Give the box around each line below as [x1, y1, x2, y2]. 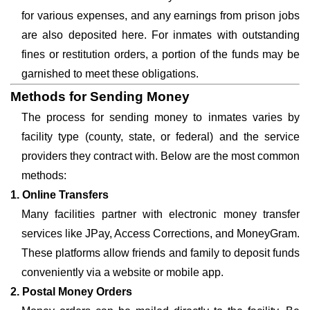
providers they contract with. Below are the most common [21, 150, 300, 162]
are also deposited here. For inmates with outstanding [21, 29, 300, 41]
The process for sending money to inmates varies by [21, 111, 300, 123]
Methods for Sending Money [10, 89, 190, 104]
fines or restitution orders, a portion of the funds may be [21, 48, 300, 60]
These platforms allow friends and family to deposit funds [21, 247, 300, 259]
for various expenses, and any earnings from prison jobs [21, 10, 300, 21]
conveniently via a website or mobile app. [21, 266, 224, 278]
